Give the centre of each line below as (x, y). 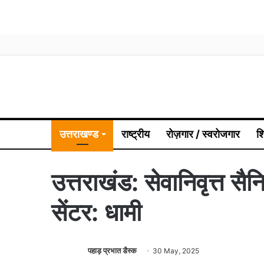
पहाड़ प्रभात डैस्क (112, 250)
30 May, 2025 (176, 250)
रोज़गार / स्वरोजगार (203, 134)
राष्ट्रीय (136, 134)
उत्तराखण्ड (79, 134)
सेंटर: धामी (96, 212)
